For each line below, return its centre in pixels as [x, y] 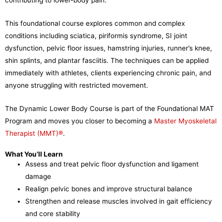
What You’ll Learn [34, 154]
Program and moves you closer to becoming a [80, 121]
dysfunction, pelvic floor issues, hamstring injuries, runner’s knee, [109, 48]
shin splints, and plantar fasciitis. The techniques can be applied [107, 60]
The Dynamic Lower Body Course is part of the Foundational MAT [110, 108]
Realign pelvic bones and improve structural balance [109, 189]
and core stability [53, 213]
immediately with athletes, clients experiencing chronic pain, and [108, 73]
